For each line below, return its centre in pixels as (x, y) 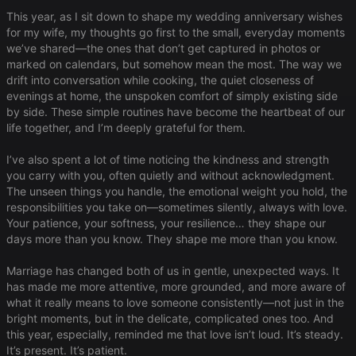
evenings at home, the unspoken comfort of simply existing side (172, 96)
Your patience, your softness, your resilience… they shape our (166, 223)
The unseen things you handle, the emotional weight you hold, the (177, 192)
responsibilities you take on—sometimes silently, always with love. (177, 207)
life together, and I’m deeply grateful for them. (126, 128)
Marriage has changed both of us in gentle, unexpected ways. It (173, 271)
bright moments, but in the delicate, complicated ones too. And (170, 319)
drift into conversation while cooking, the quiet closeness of (160, 80)
